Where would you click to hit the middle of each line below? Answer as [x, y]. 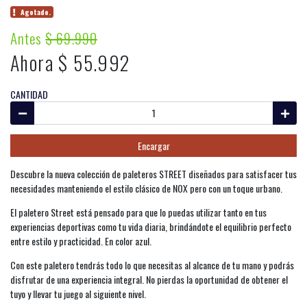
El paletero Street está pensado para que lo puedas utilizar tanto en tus [138, 212]
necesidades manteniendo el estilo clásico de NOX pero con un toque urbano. [146, 188]
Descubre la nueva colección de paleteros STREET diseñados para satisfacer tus [153, 174]
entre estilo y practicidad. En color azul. [81, 241]
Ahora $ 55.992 [70, 63]
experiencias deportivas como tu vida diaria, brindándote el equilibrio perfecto [151, 226]
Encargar [153, 145]
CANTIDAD [29, 94]
